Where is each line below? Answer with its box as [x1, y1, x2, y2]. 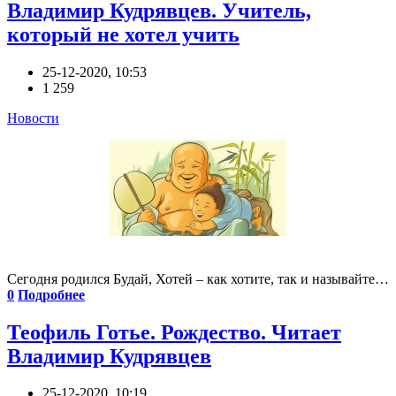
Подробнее [18, 286, 85, 302]
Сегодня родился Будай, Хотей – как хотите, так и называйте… [7, 270, 389, 286]
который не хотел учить [7, 22, 240, 46]
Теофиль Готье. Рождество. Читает [7, 320, 341, 344]
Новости [7, 110, 59, 126]
